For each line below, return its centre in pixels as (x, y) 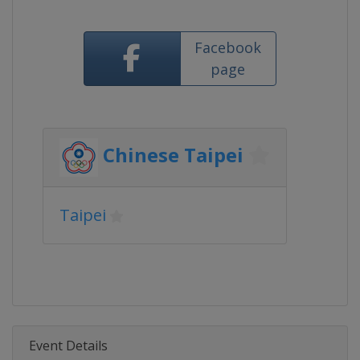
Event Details (68, 346)
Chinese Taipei (173, 155)
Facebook (228, 47)
